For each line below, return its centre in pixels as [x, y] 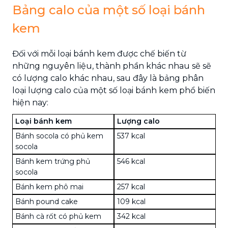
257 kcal [131, 187]
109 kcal [131, 201]
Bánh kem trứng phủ [53, 161]
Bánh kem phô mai [49, 187]
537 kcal [131, 136]
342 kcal [131, 216]
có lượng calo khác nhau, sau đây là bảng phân [108, 78]
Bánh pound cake [47, 201]
